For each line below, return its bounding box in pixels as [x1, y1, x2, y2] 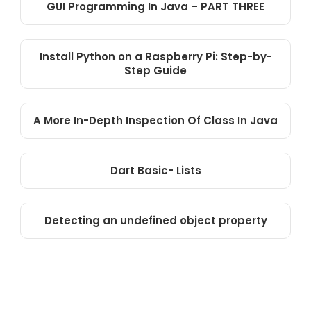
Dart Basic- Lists [110, 163, 201, 178]
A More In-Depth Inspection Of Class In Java [33, 113, 278, 128]
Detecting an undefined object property [44, 213, 267, 228]
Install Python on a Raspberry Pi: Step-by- [39, 49, 272, 65]
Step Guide [124, 63, 187, 78]
